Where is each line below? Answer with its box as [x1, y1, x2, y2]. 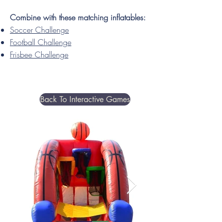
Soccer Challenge [10, 24, 69, 35]
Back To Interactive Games [40, 94, 130, 105]
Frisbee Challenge [10, 49, 68, 60]
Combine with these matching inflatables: [10, 12, 146, 23]
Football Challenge [10, 37, 71, 48]
